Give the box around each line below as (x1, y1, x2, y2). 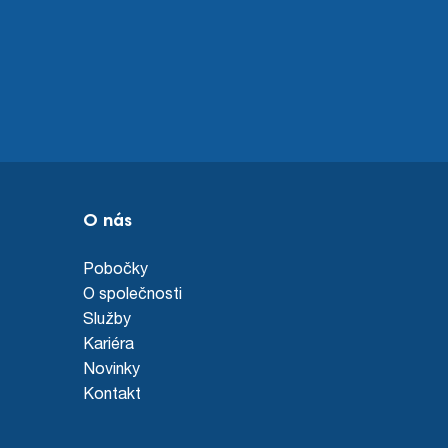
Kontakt (82, 383, 141, 403)
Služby (82, 308, 131, 328)
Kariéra (82, 333, 134, 353)
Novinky (82, 358, 140, 378)
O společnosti (82, 283, 182, 303)
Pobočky (82, 258, 148, 278)
